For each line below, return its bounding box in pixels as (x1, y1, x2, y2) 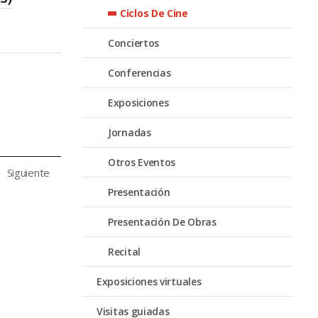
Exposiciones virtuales (97, 274, 202, 288)
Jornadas (108, 125, 151, 139)
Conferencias (108, 65, 171, 79)
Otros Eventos (108, 155, 176, 169)
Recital (108, 244, 141, 258)
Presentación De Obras (108, 214, 216, 229)
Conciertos (108, 35, 159, 50)
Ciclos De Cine (120, 6, 188, 20)
